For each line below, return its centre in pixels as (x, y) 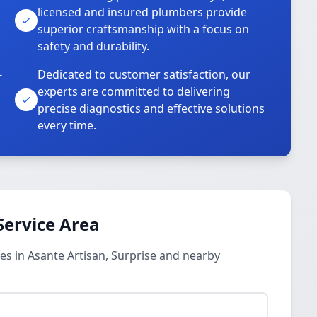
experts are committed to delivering (134, 91)
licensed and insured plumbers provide (143, 12)
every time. (67, 125)
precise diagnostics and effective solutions (151, 108)
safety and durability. (94, 46)
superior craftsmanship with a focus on (144, 29)
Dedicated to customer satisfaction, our (144, 74)
